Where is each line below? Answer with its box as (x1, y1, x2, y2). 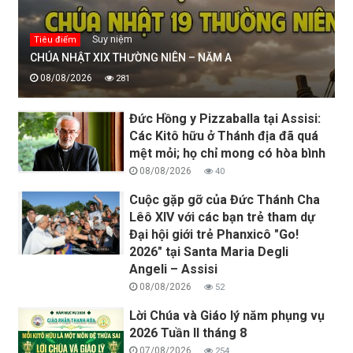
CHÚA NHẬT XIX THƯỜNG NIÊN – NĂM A (30, 50, 232, 64)
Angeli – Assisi (129, 261, 218, 277)
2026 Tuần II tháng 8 (129, 325, 247, 340)
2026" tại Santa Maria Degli (129, 243, 289, 259)
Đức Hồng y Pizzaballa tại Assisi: (129, 110, 321, 126)
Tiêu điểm (34, 34, 76, 45)
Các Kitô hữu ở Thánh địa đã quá (129, 128, 319, 143)
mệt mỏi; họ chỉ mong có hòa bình (129, 145, 326, 161)
